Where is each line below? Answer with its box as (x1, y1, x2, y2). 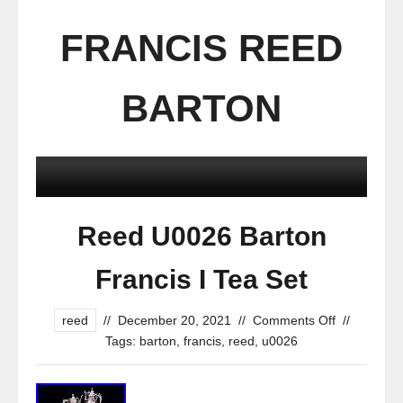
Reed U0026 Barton (76, 221, 327, 251)
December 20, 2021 (117, 313, 231, 327)
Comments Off (252, 313, 336, 327)
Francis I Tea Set (95, 264, 308, 294)
